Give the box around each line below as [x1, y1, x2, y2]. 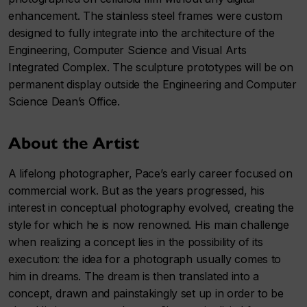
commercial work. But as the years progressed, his [8, 183, 265, 197]
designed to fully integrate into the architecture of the [8, 25, 275, 40]
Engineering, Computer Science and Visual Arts [8, 42, 247, 57]
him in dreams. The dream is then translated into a [8, 269, 260, 283]
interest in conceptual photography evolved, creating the [8, 200, 294, 214]
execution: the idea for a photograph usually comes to [8, 251, 282, 266]
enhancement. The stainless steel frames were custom [8, 8, 282, 23]
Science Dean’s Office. [8, 94, 120, 108]
